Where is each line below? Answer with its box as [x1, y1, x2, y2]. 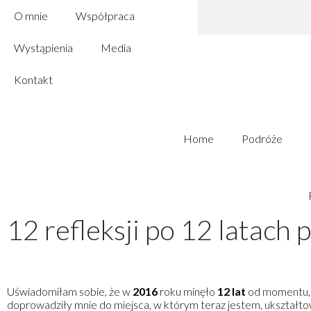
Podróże [241, 132, 283, 145]
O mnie [14, 9, 48, 22]
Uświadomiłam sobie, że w [7, 285, 131, 298]
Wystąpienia [14, 41, 73, 54]
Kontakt [14, 73, 53, 86]
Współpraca [76, 9, 135, 22]
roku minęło [158, 285, 217, 298]
